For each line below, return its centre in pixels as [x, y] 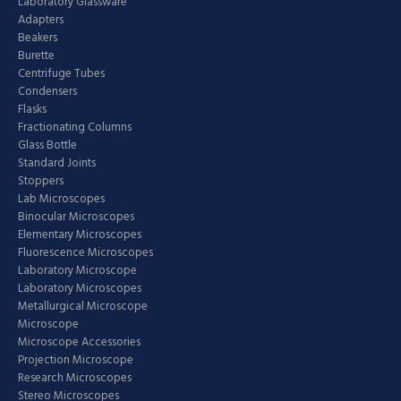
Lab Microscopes [61, 199]
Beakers [38, 38]
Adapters [41, 20]
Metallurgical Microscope [83, 307]
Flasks [32, 110]
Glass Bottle [47, 145]
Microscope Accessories [79, 342]
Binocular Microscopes [76, 217]
